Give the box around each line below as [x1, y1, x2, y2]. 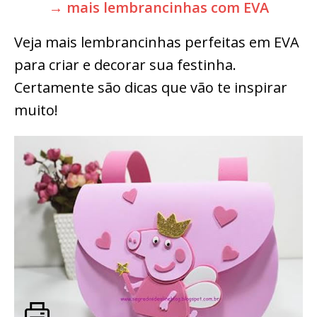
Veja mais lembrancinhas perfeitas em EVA [14, 33, 299, 52]
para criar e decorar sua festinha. [14, 55, 236, 75]
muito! [14, 100, 58, 120]
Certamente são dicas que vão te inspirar [14, 78, 287, 98]
